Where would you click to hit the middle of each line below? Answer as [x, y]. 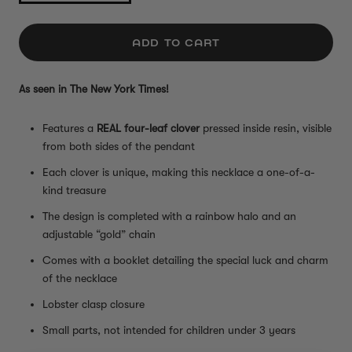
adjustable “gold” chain [99, 235]
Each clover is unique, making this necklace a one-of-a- [179, 172]
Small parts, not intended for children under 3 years [169, 330]
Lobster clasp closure [93, 304]
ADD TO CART [176, 42]
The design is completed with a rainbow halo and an [169, 216]
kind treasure [74, 191]
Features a [70, 128]
